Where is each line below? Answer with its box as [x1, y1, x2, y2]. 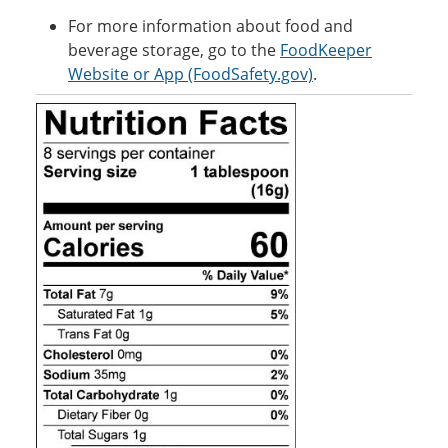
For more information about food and [68, 14, 353, 37]
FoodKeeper [280, 38, 372, 61]
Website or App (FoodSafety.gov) [68, 62, 313, 85]
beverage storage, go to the [68, 38, 280, 61]
